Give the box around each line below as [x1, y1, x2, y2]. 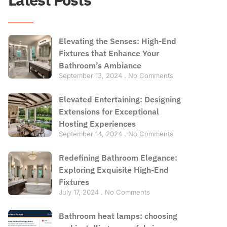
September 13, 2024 [58, 71, 124, 80]
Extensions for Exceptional [58, 106, 159, 117]
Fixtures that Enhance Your [58, 48, 159, 58]
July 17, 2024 [58, 188, 101, 196]
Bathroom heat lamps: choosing [58, 211, 177, 221]
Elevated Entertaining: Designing [58, 94, 181, 104]
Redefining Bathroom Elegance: [58, 153, 177, 163]
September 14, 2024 [58, 130, 124, 138]
